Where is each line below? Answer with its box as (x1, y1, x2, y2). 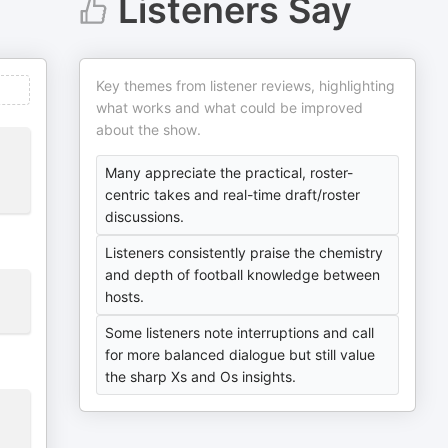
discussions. (105, 208, 185, 225)
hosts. (105, 288, 145, 305)
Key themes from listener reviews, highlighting (96, 77, 396, 94)
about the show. (96, 121, 202, 138)
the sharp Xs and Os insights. (105, 368, 297, 385)
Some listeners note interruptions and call (105, 324, 375, 341)
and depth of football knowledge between (105, 266, 381, 283)
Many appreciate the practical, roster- (105, 164, 354, 181)
